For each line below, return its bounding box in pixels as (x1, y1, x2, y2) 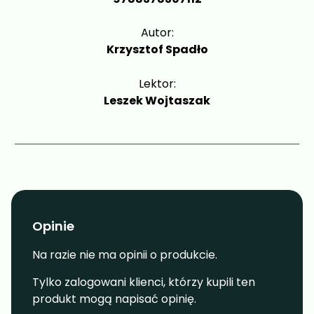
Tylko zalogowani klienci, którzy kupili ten (32, 273, 255, 290)
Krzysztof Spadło (106, 41, 208, 58)
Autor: (140, 25, 174, 41)
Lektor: (138, 75, 176, 92)
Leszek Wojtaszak (104, 92, 210, 109)
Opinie (32, 217, 74, 235)
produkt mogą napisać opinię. (32, 290, 196, 307)
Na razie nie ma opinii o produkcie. (32, 247, 217, 264)
